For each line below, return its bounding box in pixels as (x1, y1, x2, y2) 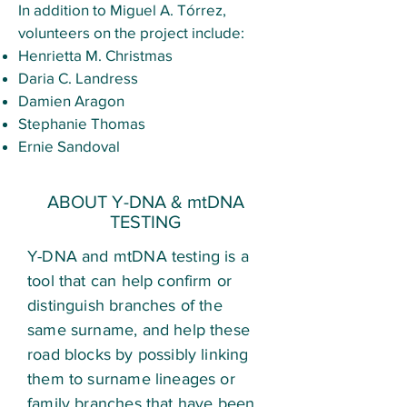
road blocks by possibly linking (27, 344, 249, 363)
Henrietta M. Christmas (18, 45, 173, 64)
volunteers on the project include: (18, 23, 248, 41)
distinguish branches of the (27, 295, 223, 314)
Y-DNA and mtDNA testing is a (27, 246, 250, 265)
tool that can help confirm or (27, 271, 233, 290)
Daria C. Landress (18, 68, 138, 86)
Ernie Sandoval (18, 136, 120, 154)
